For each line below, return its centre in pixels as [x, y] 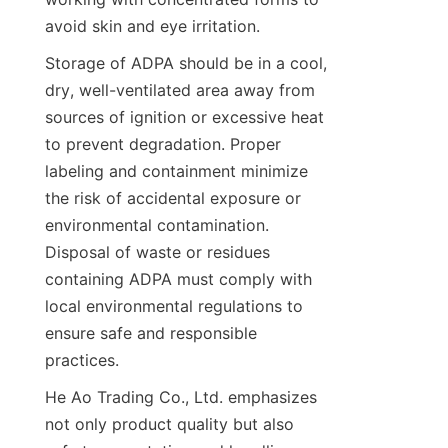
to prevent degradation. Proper [163, 144]
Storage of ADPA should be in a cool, [186, 63]
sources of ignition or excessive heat [184, 117]
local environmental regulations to [174, 306]
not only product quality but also [169, 424]
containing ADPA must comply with [178, 279]
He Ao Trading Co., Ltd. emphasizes [181, 397]
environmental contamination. [157, 225]
